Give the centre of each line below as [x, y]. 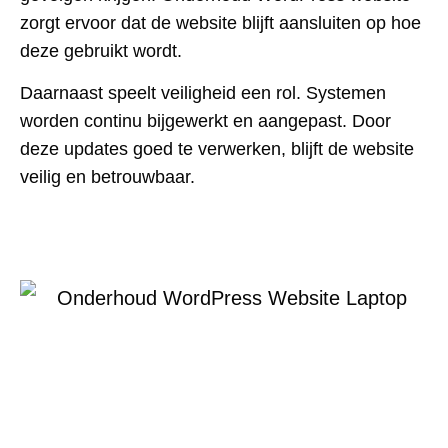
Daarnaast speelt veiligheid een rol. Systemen [203, 92]
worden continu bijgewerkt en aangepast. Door [205, 120]
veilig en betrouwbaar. [107, 176]
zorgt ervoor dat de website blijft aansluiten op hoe [220, 22]
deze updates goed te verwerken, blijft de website [217, 148]
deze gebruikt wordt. [101, 50]
